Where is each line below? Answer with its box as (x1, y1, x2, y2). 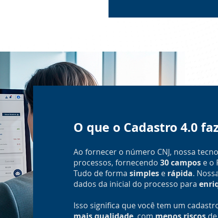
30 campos (160, 157, 201, 168)
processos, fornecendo (73, 157, 160, 168)
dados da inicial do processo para (73, 179, 199, 189)
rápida (167, 168, 193, 179)
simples (129, 168, 159, 179)
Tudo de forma (73, 168, 129, 179)
